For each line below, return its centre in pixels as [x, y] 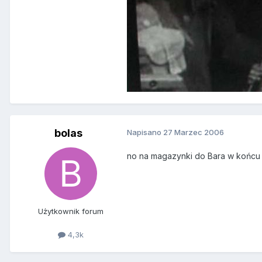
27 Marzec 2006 [194, 132]
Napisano [145, 132]
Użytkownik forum [71, 211]
